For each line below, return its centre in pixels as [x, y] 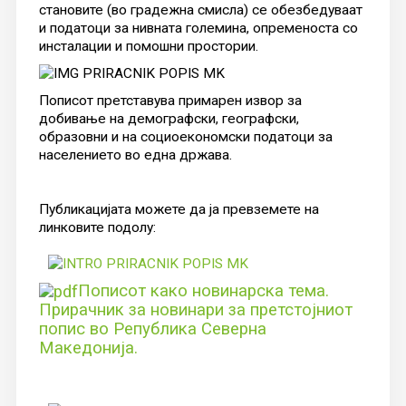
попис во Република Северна [152, 329]
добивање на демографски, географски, [169, 118]
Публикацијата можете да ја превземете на [179, 209]
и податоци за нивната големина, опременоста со [198, 28]
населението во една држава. [135, 155]
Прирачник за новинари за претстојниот [195, 309]
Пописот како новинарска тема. [203, 290]
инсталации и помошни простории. [148, 46]
